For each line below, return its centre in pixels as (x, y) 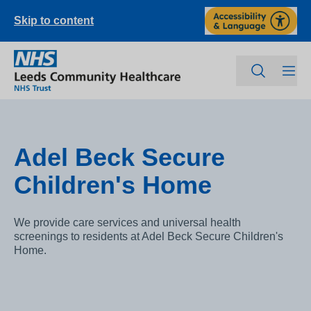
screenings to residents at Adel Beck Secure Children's (149, 237)
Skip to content (54, 20)
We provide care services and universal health (127, 223)
